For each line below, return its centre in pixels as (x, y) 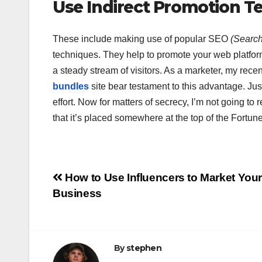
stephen (144, 248)
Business (77, 193)
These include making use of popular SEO (142, 39)
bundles (71, 86)
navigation (99, 205)
